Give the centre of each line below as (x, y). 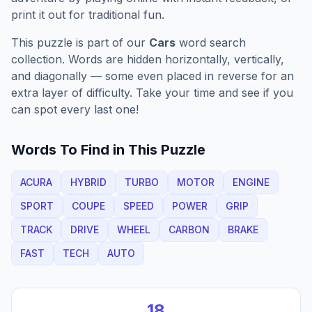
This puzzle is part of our (80, 42)
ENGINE (251, 182)
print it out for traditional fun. (88, 15)
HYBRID (88, 182)
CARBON (189, 229)
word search (211, 42)
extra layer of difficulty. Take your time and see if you (152, 93)
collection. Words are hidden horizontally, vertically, (148, 59)
